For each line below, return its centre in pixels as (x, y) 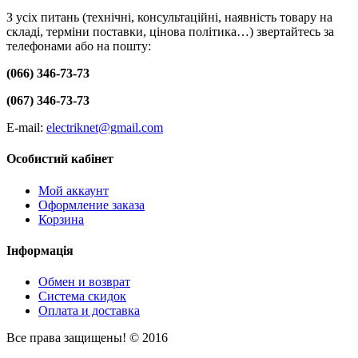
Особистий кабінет (60, 159)
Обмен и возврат (84, 282)
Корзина (61, 219)
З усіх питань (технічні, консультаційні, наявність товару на (169, 17)
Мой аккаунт (74, 190)
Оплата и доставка (89, 311)
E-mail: (26, 127)
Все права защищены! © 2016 (87, 338)
